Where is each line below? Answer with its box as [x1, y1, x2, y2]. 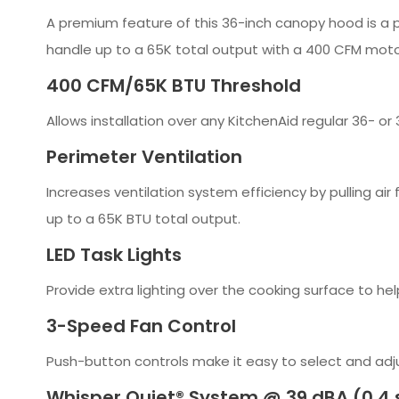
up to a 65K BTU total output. [46, 208, 240, 228]
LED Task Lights [46, 241, 182, 267]
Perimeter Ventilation [46, 143, 242, 169]
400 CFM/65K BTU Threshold [46, 72, 301, 98]
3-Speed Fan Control [46, 313, 236, 338]
